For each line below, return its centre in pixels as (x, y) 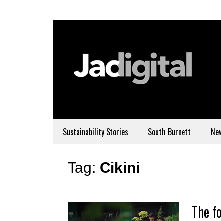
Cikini (120, 167)
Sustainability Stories (95, 132)
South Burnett (169, 132)
